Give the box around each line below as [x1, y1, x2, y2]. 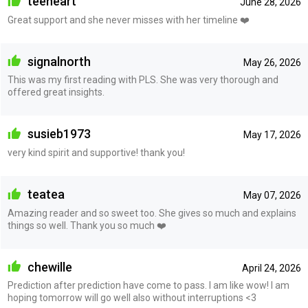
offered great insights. [7, 87, 104, 98]
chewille [24, 259, 72, 274]
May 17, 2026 [243, 129, 301, 141]
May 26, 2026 [243, 56, 301, 68]
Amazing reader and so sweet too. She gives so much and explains [7, 207, 296, 219]
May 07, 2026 [243, 189, 301, 201]
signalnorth [24, 54, 91, 69]
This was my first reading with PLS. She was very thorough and [7, 74, 278, 86]
